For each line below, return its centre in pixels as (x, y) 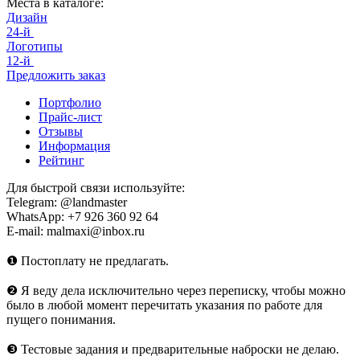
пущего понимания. (61, 319)
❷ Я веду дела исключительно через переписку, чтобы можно (176, 290)
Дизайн (27, 17)
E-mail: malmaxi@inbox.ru (76, 231)
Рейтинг (61, 160)
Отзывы (61, 131)
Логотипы (35, 46)
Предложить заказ (56, 75)
